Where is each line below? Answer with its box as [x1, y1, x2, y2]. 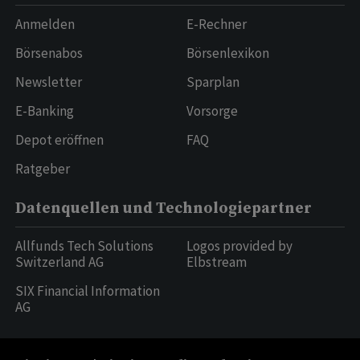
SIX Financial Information [15, 282, 160, 301]
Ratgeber [15, 160, 70, 178]
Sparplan [186, 73, 239, 92]
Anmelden [15, 15, 75, 34]
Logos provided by [186, 237, 292, 256]
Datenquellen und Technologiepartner [15, 199, 312, 219]
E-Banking [15, 102, 74, 121]
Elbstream [186, 253, 247, 272]
